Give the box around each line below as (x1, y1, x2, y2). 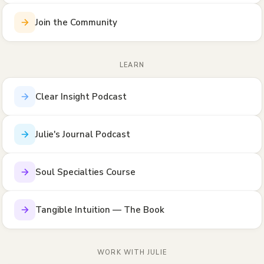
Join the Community (35, 16, 117, 28)
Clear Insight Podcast (35, 91, 127, 103)
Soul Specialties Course (35, 166, 136, 178)
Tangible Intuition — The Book (35, 204, 164, 216)
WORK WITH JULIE (97, 248, 167, 257)
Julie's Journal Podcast (35, 128, 130, 140)
